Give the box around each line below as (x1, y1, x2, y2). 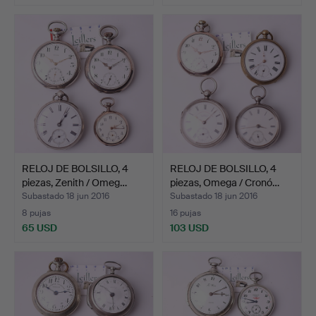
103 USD (170, 221, 209, 234)
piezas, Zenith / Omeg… (22, 176, 127, 189)
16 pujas (170, 207, 201, 219)
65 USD (22, 221, 57, 234)
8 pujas (22, 207, 51, 219)
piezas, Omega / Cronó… (170, 176, 279, 189)
